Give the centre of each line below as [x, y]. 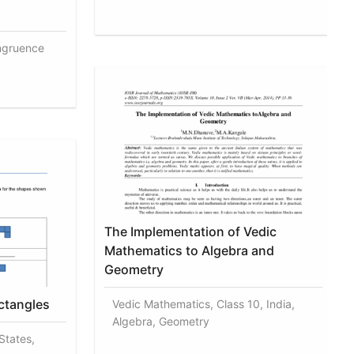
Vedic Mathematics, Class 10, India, [204, 303]
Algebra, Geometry [161, 321]
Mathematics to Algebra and [190, 250]
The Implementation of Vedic [191, 231]
